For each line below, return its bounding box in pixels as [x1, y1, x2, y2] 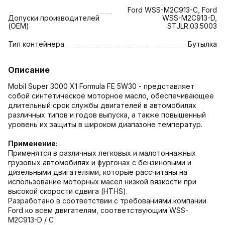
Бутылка [188, 39, 217, 48]
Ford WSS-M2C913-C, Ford [128, 5, 217, 14]
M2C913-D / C [8, 215, 54, 224]
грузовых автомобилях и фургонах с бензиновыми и [8, 158, 191, 167]
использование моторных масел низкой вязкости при [8, 177, 196, 186]
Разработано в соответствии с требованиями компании [8, 196, 206, 205]
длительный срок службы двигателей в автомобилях [8, 100, 196, 109]
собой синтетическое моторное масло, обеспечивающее [8, 91, 214, 100]
